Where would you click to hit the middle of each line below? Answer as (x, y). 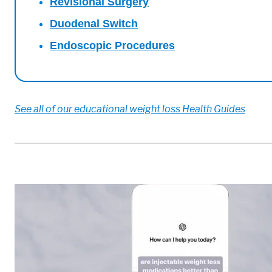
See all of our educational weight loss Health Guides (130, 109)
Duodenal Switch (94, 23)
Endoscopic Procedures (112, 45)
